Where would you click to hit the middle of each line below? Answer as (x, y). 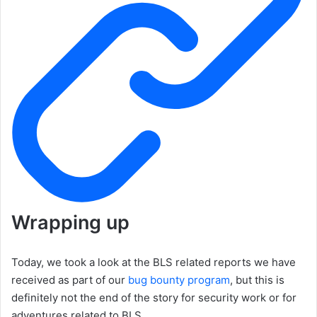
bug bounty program (179, 279)
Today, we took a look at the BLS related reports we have (154, 262)
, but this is (257, 279)
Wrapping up (70, 222)
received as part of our (70, 279)
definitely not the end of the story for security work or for (154, 297)
